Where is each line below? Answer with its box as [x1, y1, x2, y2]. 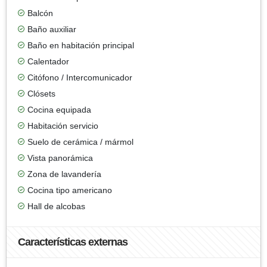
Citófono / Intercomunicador [27, 72, 132, 82]
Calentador [27, 56, 69, 66]
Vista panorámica [27, 153, 93, 163]
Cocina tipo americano [27, 185, 112, 195]
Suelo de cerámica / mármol [27, 136, 133, 147]
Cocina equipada [27, 104, 91, 114]
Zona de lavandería [27, 169, 101, 179]
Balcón [27, 8, 53, 18]
